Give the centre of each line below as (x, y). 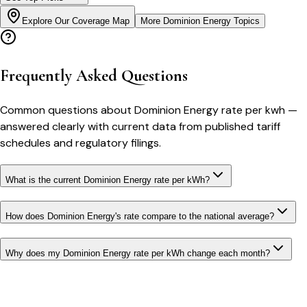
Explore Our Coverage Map (76, 21)
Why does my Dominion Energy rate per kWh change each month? (138, 254)
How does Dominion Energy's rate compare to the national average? (140, 217)
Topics (245, 21)
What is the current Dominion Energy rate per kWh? (108, 180)
